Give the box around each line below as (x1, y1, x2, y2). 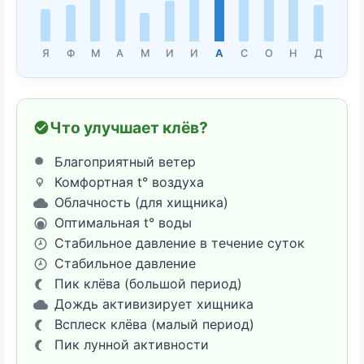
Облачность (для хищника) (54, 193, 228, 210)
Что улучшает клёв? (50, 117, 208, 137)
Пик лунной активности (54, 336, 209, 353)
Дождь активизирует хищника (54, 295, 253, 312)
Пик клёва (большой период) (54, 275, 242, 292)
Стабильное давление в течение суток (54, 234, 305, 251)
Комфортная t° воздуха (54, 173, 204, 190)
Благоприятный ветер (54, 153, 196, 170)
